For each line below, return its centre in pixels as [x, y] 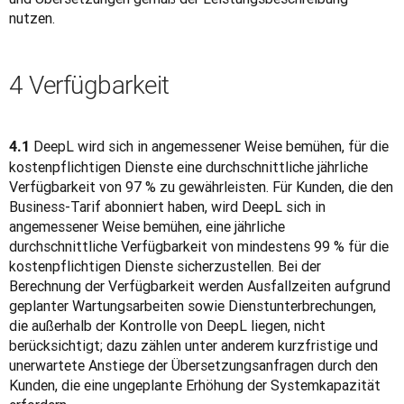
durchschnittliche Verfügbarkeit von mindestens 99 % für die [199, 246]
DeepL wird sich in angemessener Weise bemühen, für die [209, 146]
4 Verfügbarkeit [89, 85]
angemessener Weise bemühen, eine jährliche [147, 226]
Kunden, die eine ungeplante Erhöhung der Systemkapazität [195, 385]
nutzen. [32, 18]
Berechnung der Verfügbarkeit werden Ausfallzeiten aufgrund [200, 286]
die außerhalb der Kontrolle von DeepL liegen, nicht [167, 326]
